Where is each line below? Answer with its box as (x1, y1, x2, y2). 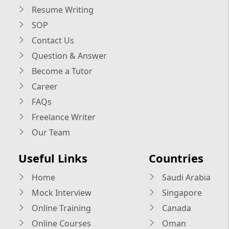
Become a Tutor (30, 65, 93, 77)
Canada (159, 202, 191, 214)
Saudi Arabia (159, 171, 211, 183)
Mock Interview (30, 187, 92, 198)
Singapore (159, 187, 202, 198)
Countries (148, 150, 203, 166)
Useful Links (18, 150, 88, 166)
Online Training (30, 202, 91, 214)
